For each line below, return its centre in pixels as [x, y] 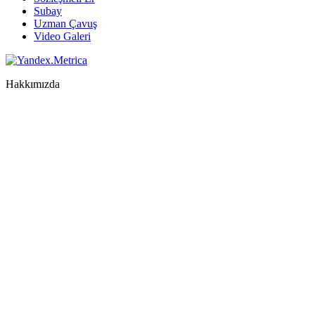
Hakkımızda [33, 84]
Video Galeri [62, 36]
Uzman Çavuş [65, 23]
